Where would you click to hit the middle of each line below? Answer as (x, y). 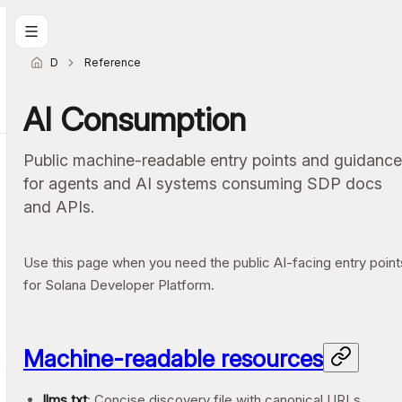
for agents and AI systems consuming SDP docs (203, 184)
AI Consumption (135, 119)
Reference (113, 62)
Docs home (81, 62)
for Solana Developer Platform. (119, 285)
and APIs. (59, 207)
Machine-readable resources (173, 358)
